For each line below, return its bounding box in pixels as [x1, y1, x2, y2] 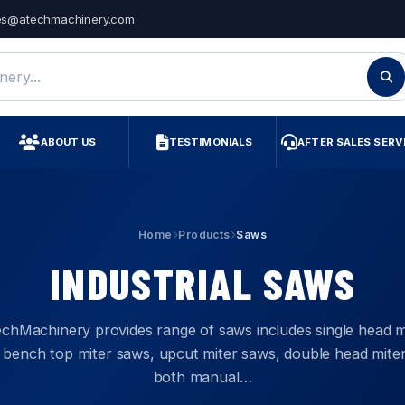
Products [178, 228, 231, 241]
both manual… [153, 368, 252, 387]
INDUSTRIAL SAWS [49, 256, 356, 309]
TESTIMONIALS [168, 135, 253, 148]
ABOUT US [40, 135, 97, 148]
